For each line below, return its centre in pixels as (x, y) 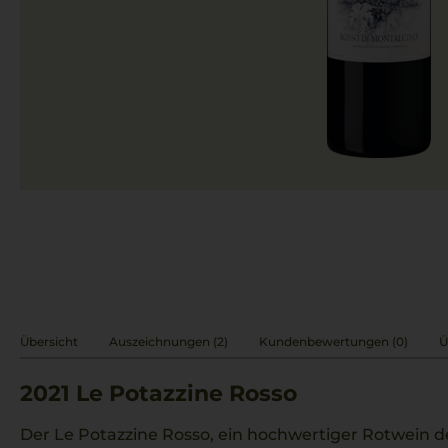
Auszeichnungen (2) (168, 341)
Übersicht (49, 341)
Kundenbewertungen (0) (333, 341)
